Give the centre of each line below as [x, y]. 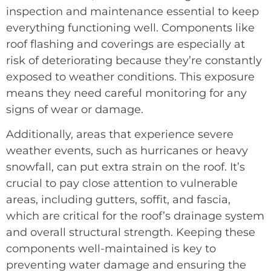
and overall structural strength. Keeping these [131, 233]
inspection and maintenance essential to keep [132, 11]
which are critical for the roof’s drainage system [135, 216]
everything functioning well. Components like [130, 28]
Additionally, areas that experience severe [120, 135]
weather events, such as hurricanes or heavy [127, 151]
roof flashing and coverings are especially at [126, 44]
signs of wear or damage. [76, 109]
